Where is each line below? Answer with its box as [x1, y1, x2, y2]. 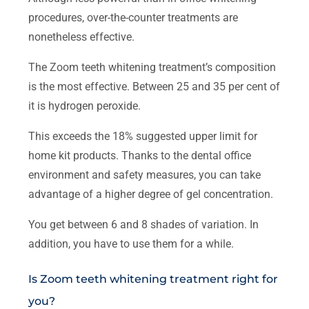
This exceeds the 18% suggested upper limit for [28, 129, 258, 143]
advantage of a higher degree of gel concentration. [28, 187, 274, 201]
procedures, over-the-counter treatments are [28, 10, 239, 24]
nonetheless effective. [28, 30, 135, 43]
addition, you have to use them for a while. [28, 237, 235, 250]
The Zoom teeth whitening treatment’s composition [28, 60, 277, 74]
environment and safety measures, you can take [28, 168, 261, 181]
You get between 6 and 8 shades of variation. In [28, 217, 259, 231]
